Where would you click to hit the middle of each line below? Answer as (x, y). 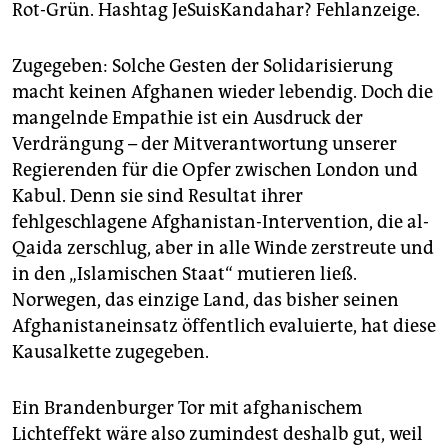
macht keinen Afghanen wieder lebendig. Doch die (222, 92)
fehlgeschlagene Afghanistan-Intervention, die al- (220, 222)
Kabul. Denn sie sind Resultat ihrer (157, 196)
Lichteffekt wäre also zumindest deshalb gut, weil (217, 434)
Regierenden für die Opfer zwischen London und (215, 170)
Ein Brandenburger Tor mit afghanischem (187, 408)
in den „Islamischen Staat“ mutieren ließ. (184, 274)
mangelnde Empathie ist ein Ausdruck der (187, 118)
